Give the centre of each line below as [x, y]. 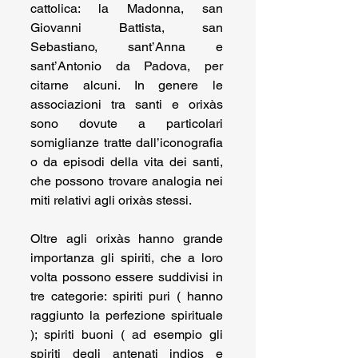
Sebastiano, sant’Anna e [127, 47]
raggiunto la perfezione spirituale [127, 316]
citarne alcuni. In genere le [127, 86]
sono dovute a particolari [127, 124]
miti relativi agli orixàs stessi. [112, 201]
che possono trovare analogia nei [127, 181]
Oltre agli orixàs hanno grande [127, 239]
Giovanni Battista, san [127, 28]
